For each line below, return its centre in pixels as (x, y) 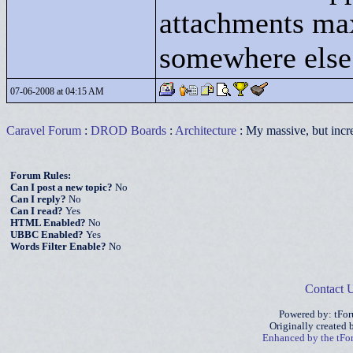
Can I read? (37, 211)
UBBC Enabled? (47, 235)
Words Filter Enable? (58, 247)
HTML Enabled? (48, 223)
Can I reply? (38, 199)
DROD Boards (128, 130)
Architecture (206, 130)
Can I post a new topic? (61, 188)
